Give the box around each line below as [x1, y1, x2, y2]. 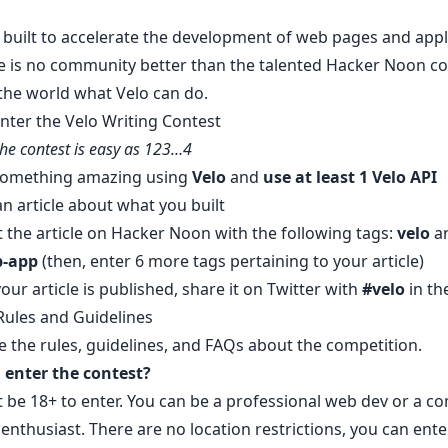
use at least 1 [262, 166, 372, 188]
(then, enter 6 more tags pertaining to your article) [41, 250, 424, 272]
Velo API [371, 166, 437, 188]
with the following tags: [210, 222, 397, 244]
